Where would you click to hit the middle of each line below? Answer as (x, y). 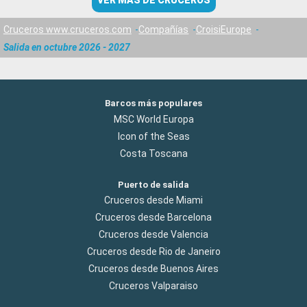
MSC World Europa (153, 119)
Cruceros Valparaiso (153, 285)
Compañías (164, 29)
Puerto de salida (153, 184)
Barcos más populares (153, 103)
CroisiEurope (223, 29)
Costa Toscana (153, 153)
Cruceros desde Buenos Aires (153, 268)
